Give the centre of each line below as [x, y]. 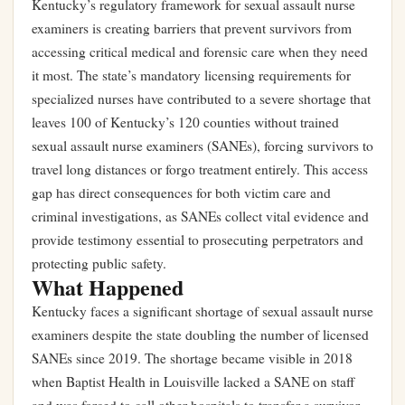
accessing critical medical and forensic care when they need [200, 52]
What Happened [108, 287]
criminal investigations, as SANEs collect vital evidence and [200, 216]
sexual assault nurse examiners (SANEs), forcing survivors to [202, 146]
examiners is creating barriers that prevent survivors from [192, 28]
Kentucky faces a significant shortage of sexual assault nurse [202, 311]
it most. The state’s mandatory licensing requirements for [191, 75]
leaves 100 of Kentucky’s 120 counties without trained [185, 122]
